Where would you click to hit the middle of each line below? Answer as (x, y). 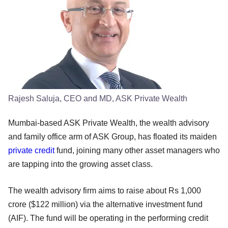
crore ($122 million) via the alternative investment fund (105, 204)
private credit (31, 150)
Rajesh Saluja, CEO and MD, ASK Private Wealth (98, 98)
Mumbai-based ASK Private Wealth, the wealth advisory (109, 123)
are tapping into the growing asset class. (83, 164)
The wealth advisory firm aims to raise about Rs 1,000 (105, 190)
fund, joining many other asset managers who (137, 150)
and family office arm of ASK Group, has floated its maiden (112, 136)
